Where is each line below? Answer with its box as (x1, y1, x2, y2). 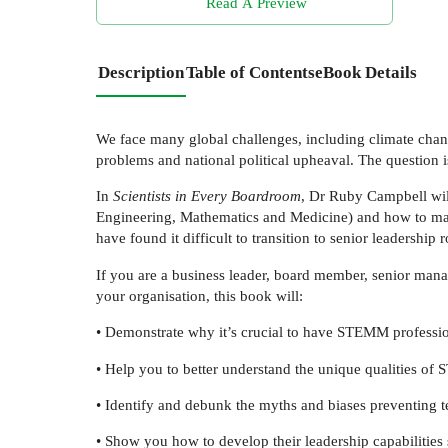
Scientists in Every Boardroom (113, 187, 301, 205)
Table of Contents (186, 62, 315, 82)
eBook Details (315, 62, 417, 82)
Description (98, 62, 184, 82)
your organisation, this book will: (96, 286, 303, 304)
